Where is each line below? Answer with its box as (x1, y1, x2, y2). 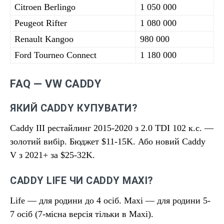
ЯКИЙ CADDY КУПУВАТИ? (10, 102, 137, 114)
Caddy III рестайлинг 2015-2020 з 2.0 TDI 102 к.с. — (10, 123, 213, 133)
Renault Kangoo (14, 34, 73, 44)
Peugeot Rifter (14, 18, 67, 28)
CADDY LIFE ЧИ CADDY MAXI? (10, 174, 153, 186)
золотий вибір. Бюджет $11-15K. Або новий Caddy (10, 136, 205, 146)
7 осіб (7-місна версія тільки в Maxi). (10, 209, 153, 219)
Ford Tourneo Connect (14, 50, 96, 60)
